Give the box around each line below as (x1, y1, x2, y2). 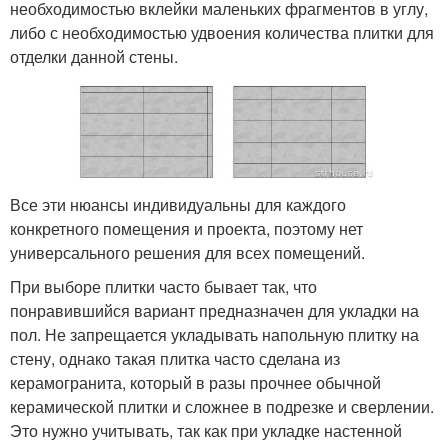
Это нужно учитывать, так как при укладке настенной (10, 418, 402, 442)
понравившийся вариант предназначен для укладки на (10, 298, 419, 322)
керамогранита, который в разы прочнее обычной (10, 370, 381, 394)
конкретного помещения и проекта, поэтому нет (10, 216, 363, 240)
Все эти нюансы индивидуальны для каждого (10, 192, 346, 216)
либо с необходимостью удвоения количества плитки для (10, 20, 434, 44)
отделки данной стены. (10, 44, 178, 68)
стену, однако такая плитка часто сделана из (10, 346, 340, 370)
